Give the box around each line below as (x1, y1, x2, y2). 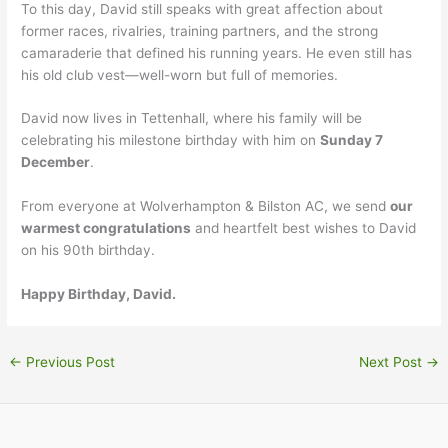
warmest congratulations (21, 220, 192, 237)
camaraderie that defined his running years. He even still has (21, 44, 413, 61)
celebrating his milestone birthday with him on (21, 132, 321, 149)
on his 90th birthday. (21, 242, 156, 259)
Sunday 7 (320, 132, 384, 149)
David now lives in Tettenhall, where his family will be (21, 110, 363, 127)
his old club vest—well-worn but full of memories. (21, 66, 339, 83)
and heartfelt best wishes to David (191, 220, 417, 237)
